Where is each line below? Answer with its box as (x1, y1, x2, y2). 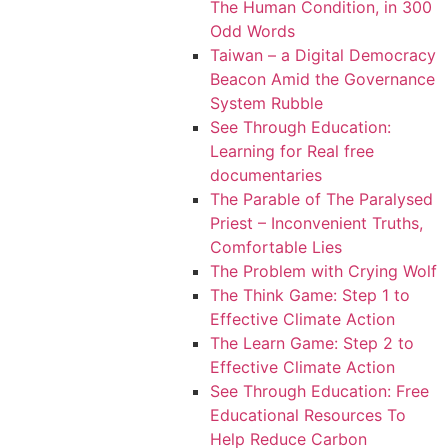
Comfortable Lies (210, 236, 342, 257)
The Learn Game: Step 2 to (210, 332, 414, 353)
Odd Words (210, 20, 295, 41)
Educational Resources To (210, 404, 406, 425)
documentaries (210, 164, 322, 185)
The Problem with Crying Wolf (210, 260, 437, 281)
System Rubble (210, 92, 323, 113)
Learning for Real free (210, 140, 374, 161)
